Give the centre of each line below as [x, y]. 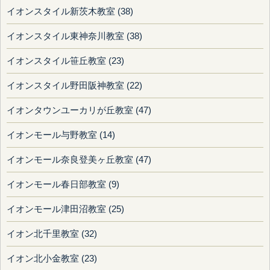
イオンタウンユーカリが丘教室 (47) [79, 111]
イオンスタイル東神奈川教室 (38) [74, 36]
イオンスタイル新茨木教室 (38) [70, 12]
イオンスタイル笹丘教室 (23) [65, 61]
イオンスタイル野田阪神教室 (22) [74, 86]
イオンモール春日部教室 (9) [63, 185]
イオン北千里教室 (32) [52, 234]
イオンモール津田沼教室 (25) [65, 209]
